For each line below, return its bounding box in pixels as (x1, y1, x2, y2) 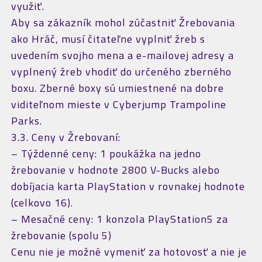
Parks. (11, 113, 42, 129)
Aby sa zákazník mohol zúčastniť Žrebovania (11, 15, 235, 30)
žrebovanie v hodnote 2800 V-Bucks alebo (11, 162, 220, 178)
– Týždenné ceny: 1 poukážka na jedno (11, 146, 201, 161)
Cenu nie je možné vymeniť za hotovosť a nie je (11, 244, 247, 260)
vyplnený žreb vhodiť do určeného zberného (11, 64, 232, 80)
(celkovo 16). (11, 195, 73, 211)
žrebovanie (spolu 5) (11, 227, 112, 243)
